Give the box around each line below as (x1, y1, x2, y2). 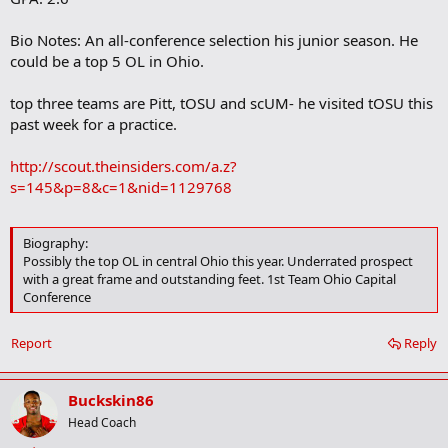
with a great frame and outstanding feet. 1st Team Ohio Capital (23, 269, 396, 288)
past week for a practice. (10, 114, 177, 135)
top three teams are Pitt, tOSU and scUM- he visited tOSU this (10, 93, 433, 114)
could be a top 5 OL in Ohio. (10, 51, 204, 72)
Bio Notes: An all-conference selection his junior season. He (10, 30, 418, 51)
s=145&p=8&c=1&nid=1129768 (10, 177, 232, 198)
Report (11, 334, 52, 353)
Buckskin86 (68, 390, 154, 411)
